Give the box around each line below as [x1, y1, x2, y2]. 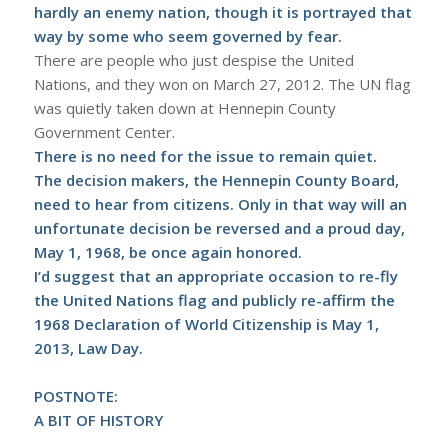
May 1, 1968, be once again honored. [33, 242, 302, 263]
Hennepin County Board [221, 170, 395, 191]
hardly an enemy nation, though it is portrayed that [33, 2, 412, 23]
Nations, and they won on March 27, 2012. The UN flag [33, 74, 411, 95]
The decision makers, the [33, 170, 222, 191]
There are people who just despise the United [33, 50, 354, 71]
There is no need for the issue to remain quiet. [33, 146, 377, 167]
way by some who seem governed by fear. [33, 26, 342, 47]
